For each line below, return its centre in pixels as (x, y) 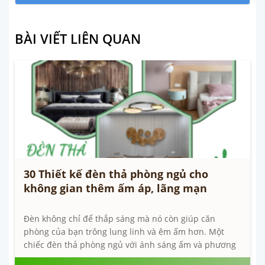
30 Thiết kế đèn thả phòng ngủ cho (116, 174)
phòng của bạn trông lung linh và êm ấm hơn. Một (124, 232)
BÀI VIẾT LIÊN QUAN (78, 39)
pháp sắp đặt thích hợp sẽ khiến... (92, 258)
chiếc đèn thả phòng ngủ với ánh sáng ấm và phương (130, 245)
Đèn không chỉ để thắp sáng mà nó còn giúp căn (119, 219)
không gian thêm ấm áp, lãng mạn (115, 188)
